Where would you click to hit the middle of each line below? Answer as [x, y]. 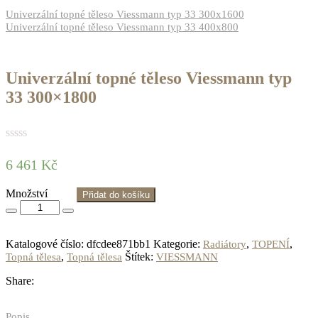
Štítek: [141, 256]
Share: [20, 280]
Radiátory [225, 244]
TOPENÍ [271, 244]
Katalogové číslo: [46, 243]
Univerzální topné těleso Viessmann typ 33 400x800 [122, 27]
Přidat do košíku [116, 194]
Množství [27, 193]
